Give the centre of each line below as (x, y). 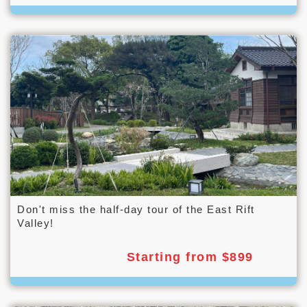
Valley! (36, 223)
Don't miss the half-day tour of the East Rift (136, 210)
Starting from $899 (190, 257)
